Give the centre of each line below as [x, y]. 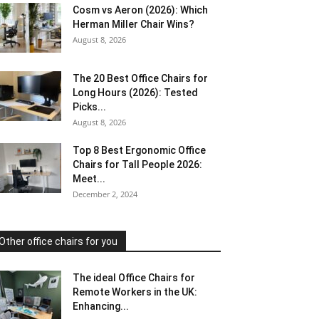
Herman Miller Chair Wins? [134, 24]
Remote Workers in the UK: [135, 292]
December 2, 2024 [105, 194]
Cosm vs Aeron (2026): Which [140, 10]
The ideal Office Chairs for [134, 278]
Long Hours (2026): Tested [135, 93]
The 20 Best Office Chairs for [140, 78]
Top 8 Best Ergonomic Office [139, 150]
